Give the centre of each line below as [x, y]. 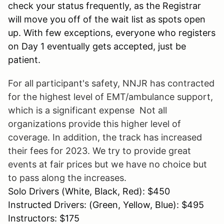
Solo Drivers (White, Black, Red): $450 [89, 191]
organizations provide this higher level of [94, 123]
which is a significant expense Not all [87, 110]
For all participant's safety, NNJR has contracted [111, 83]
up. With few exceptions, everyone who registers [112, 32]
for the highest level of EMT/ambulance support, [110, 96]
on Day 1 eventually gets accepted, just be [97, 46]
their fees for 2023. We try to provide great [99, 150]
